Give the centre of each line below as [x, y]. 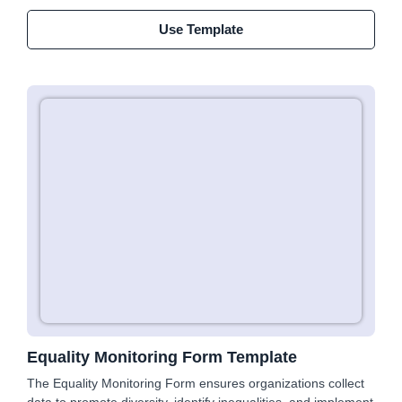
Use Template [201, 29]
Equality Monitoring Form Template [162, 357]
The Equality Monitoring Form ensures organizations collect [196, 383]
